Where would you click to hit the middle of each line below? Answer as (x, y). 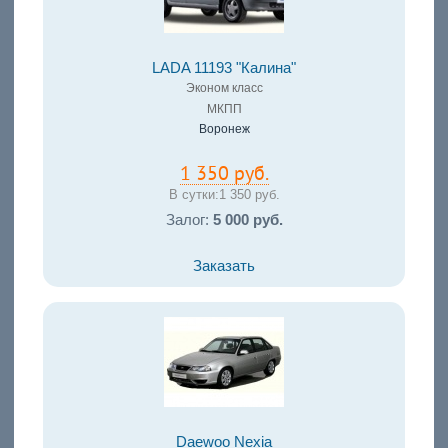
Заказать (224, 265)
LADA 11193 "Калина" (224, 68)
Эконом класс (224, 88)
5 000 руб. (247, 219)
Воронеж (224, 129)
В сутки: (193, 195)
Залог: (189, 219)
